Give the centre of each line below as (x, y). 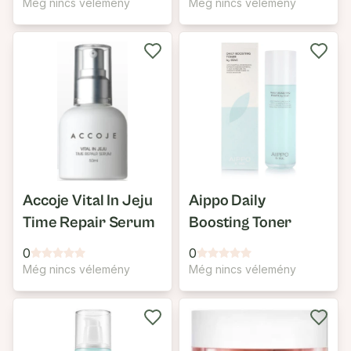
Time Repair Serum (89, 223)
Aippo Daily (227, 201)
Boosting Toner (241, 223)
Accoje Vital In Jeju (88, 201)
